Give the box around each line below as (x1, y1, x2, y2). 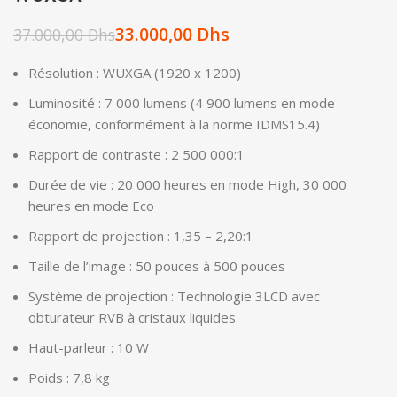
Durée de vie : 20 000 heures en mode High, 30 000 (28, 175, 346, 194)
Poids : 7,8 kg (28, 369, 110, 387)
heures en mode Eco (28, 197, 154, 215)
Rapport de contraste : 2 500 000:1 (28, 145, 245, 164)
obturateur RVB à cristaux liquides (28, 308, 236, 327)
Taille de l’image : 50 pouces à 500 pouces (28, 257, 285, 276)
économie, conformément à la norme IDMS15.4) (28, 115, 320, 134)
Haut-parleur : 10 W (28, 339, 149, 357)
